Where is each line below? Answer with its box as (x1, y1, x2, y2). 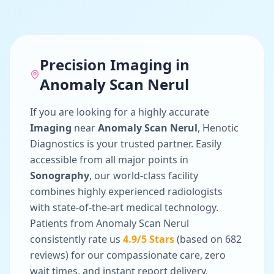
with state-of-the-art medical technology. (30, 201, 218, 214)
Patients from (30, 217, 96, 230)
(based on (174, 232, 225, 246)
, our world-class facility (89, 169, 198, 182)
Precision (40, 54, 111, 75)
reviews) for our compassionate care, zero (30, 248, 226, 262)
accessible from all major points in (30, 153, 188, 166)
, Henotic (198, 121, 239, 135)
